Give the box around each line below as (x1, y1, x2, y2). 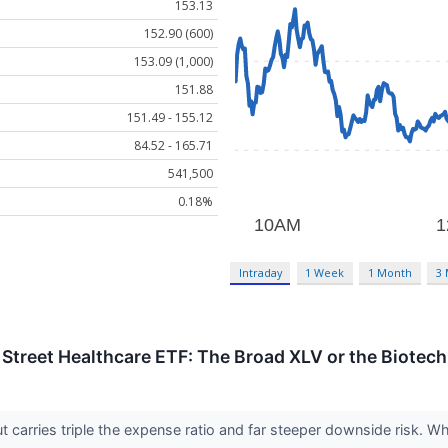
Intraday (238, 264, 282, 280)
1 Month (368, 264, 413, 280)
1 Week (305, 264, 345, 280)
